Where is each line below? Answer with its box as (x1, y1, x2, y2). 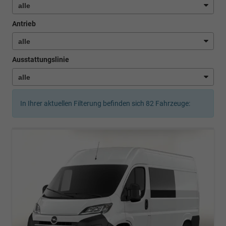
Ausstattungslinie (12, 55, 69, 64)
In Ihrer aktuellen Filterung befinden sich (20, 99, 146, 108)
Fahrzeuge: (154, 99, 190, 108)
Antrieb (12, 19, 36, 28)
